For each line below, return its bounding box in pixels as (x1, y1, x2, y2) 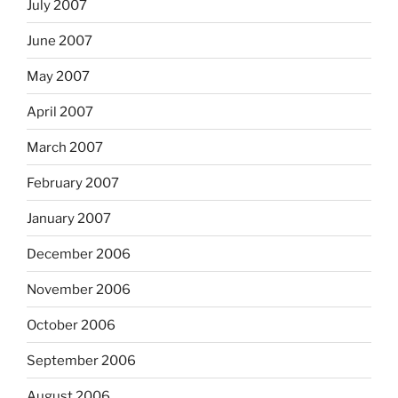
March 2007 (27, 139, 103, 155)
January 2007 (27, 210, 111, 227)
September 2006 (27, 352, 136, 369)
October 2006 (27, 316, 115, 333)
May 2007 (27, 68, 90, 84)
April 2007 (27, 103, 93, 120)
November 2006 (27, 281, 131, 298)
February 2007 (27, 174, 119, 191)
